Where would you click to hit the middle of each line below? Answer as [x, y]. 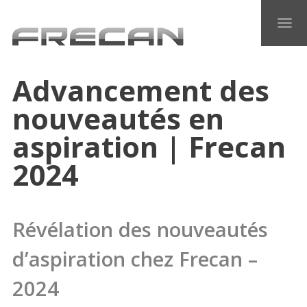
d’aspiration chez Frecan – [135, 259]
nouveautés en [118, 118]
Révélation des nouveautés [140, 230]
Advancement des [141, 90]
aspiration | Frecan [149, 146]
